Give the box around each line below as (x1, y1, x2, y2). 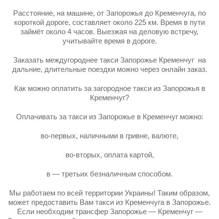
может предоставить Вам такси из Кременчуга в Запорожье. (8, 198, 211, 206)
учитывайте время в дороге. (62, 37, 157, 45)
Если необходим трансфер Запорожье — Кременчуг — (17, 207, 202, 216)
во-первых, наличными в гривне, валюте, (41, 131, 178, 140)
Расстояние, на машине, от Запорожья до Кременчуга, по (13, 9, 206, 17)
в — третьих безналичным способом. (46, 170, 173, 178)
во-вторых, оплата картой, (65, 151, 154, 159)
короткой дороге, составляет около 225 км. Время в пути (14, 18, 205, 26)
